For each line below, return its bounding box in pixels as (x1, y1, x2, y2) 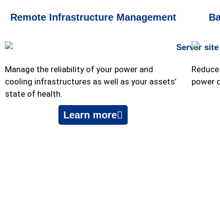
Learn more (63, 109, 117, 120)
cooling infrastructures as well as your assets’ (5, 76, 176, 86)
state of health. (5, 88, 62, 99)
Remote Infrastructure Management (10, 11, 176, 23)
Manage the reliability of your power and (5, 64, 153, 74)
